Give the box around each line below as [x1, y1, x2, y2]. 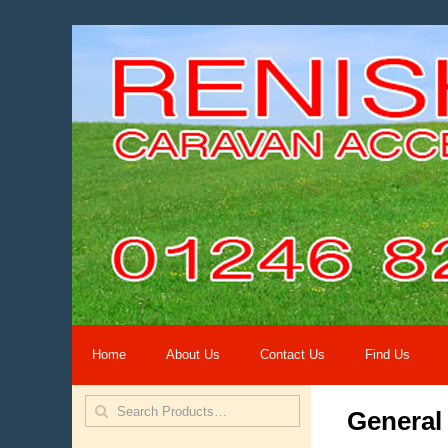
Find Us [365, 347, 410, 362]
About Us [166, 347, 220, 362]
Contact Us [260, 347, 325, 362]
